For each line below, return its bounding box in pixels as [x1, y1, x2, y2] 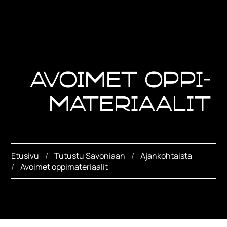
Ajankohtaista [140, 149, 193, 161]
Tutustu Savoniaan [54, 149, 126, 161]
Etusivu [11, 149, 40, 161]
